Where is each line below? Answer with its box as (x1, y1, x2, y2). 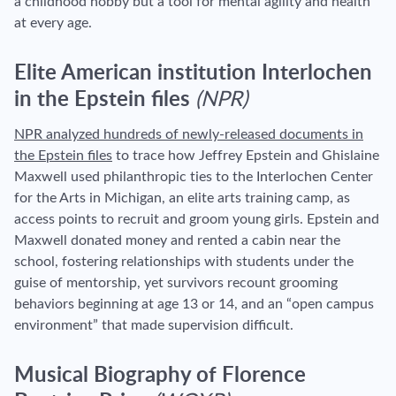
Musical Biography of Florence (14, 364, 306, 386)
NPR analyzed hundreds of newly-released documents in (14, 126, 363, 141)
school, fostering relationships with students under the (14, 254, 354, 269)
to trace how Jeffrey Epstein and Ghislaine (112, 148, 379, 163)
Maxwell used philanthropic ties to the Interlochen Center (14, 169, 373, 184)
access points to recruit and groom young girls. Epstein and (14, 211, 379, 226)
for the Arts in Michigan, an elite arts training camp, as (14, 190, 350, 205)
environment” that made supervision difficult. (14, 317, 297, 332)
